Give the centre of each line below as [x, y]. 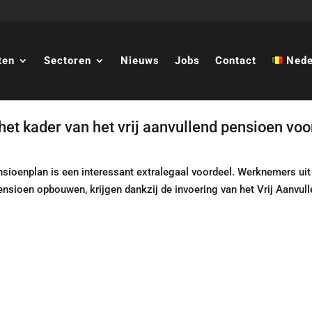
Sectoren [68, 61]
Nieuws [140, 61]
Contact [236, 61]
